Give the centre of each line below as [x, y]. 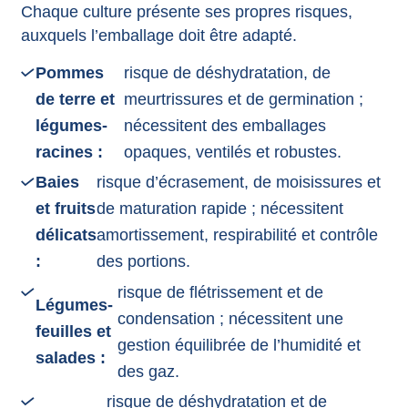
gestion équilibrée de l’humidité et [239, 345]
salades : [70, 358]
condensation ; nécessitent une [230, 318]
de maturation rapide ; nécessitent [219, 209]
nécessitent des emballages [224, 125]
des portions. [143, 262]
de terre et [75, 99]
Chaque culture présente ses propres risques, [186, 12]
